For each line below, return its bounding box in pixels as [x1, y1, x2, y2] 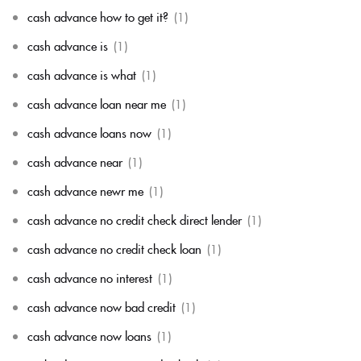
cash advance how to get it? [27, 8, 168, 25]
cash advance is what [27, 66, 136, 83]
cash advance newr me [27, 182, 143, 199]
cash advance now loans [27, 327, 151, 344]
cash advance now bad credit [27, 298, 176, 315]
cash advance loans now [27, 124, 151, 141]
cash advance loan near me [27, 95, 166, 112]
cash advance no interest [27, 269, 152, 286]
